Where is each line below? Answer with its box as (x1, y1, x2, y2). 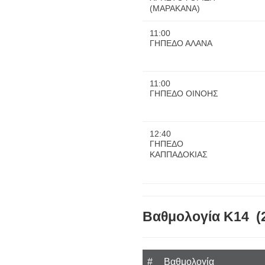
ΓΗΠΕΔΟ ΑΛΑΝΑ (149, 38, 212, 49)
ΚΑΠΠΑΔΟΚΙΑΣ (149, 150, 208, 160)
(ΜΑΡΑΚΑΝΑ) (149, 4, 200, 14)
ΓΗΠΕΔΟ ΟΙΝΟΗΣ (149, 89, 218, 99)
